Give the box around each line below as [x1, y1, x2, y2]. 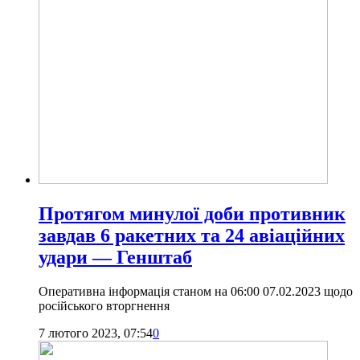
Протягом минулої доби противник [39, 202, 346, 224]
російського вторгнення [39, 298, 170, 313]
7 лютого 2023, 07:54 [39, 325, 153, 340]
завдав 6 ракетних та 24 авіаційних [39, 224, 345, 246]
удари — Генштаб [39, 246, 192, 268]
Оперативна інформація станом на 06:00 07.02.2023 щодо [39, 284, 353, 298]
